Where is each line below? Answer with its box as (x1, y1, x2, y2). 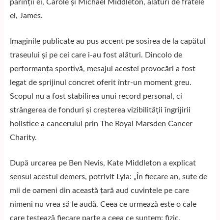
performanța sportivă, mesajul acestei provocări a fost (10, 65, 195, 73)
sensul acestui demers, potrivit (10, 173, 116, 181)
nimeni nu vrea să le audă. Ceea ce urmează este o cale (10, 200, 196, 208)
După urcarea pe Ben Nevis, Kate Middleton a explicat (10, 159, 196, 167)
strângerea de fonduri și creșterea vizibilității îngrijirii (10, 106, 191, 114)
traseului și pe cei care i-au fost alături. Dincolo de (10, 51, 182, 59)
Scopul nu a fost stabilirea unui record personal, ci (10, 92, 182, 100)
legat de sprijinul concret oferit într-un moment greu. (10, 79, 192, 86)
